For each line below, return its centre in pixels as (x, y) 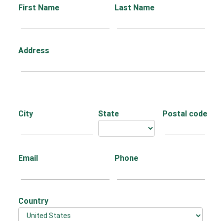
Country (34, 201)
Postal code (184, 113)
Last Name (134, 7)
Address (34, 50)
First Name (39, 7)
